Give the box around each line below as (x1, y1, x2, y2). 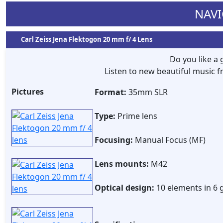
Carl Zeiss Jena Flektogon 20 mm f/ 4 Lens (21, 35, 152, 44)
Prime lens (115, 111, 157, 121)
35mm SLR (126, 87, 168, 98)
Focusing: (95, 134, 133, 145)
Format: (95, 87, 126, 98)
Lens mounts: (95, 158, 149, 169)
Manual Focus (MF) (133, 134, 206, 145)
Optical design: (95, 182, 154, 193)
